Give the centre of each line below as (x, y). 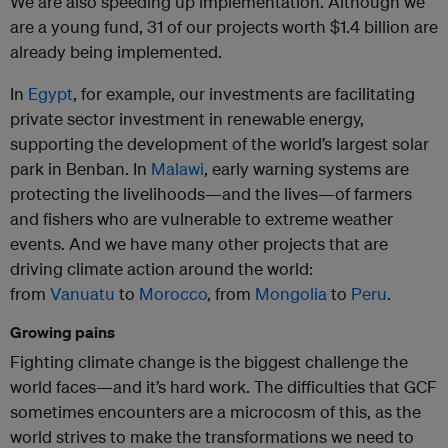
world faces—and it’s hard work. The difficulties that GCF (223, 387)
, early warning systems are (306, 169)
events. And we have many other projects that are (199, 244)
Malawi (177, 169)
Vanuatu (82, 294)
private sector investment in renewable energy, (187, 119)
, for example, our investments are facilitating (244, 94)
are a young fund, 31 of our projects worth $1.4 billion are (224, 27)
